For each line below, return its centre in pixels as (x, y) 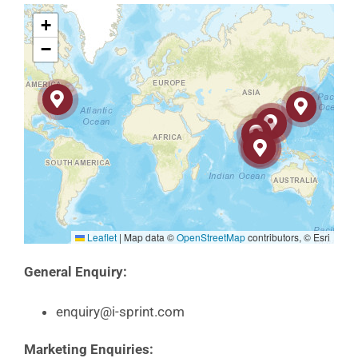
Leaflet (101, 237)
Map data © (149, 237)
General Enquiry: (75, 272)
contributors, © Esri (288, 237)
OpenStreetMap (211, 237)
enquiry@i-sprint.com (120, 312)
